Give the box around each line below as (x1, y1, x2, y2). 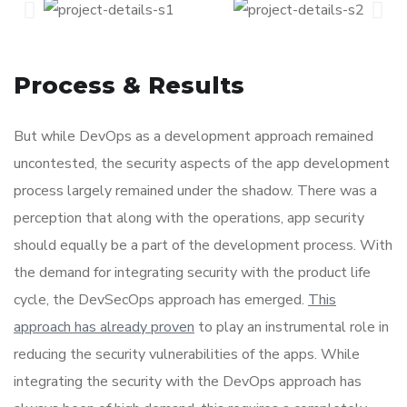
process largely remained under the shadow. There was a (14, 181, 377, 202)
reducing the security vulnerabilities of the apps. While (14, 344, 360, 365)
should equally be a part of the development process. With (14, 235, 392, 256)
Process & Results (14, 71, 244, 101)
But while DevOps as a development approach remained (14, 126, 373, 147)
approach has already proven (14, 317, 194, 338)
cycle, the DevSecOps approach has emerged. (14, 290, 308, 311)
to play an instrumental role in (194, 317, 389, 338)
